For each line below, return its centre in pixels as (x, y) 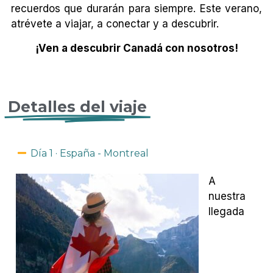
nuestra (227, 197)
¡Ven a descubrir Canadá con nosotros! (136, 48)
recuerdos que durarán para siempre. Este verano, (136, 9)
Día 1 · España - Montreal (89, 154)
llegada (227, 212)
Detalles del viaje (78, 106)
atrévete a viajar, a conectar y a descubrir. (115, 24)
